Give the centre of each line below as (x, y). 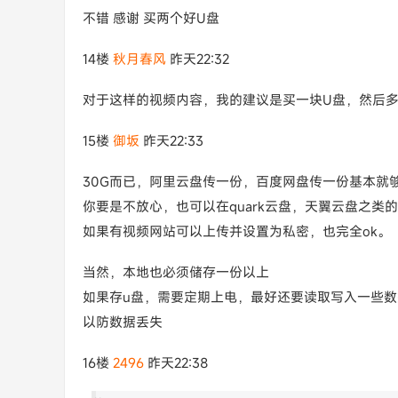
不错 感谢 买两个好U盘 (151, 18)
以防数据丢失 (123, 322)
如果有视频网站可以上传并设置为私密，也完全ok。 (237, 231)
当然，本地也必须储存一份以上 (176, 272)
